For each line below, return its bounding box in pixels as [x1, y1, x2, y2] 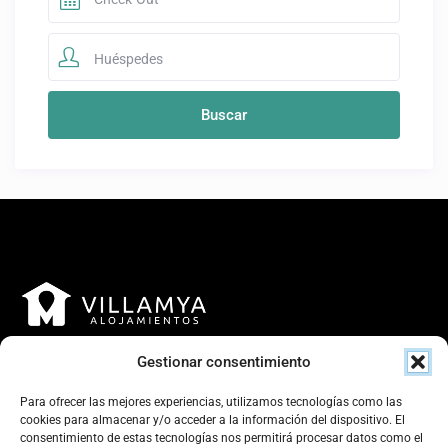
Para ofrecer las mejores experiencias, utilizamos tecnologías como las [20, 395, 402, 409]
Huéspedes [93, 50, 163, 67]
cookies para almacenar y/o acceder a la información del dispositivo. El [20, 413, 405, 427]
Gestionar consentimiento [137, 353, 311, 371]
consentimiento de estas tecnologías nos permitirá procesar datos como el [20, 431, 423, 445]
